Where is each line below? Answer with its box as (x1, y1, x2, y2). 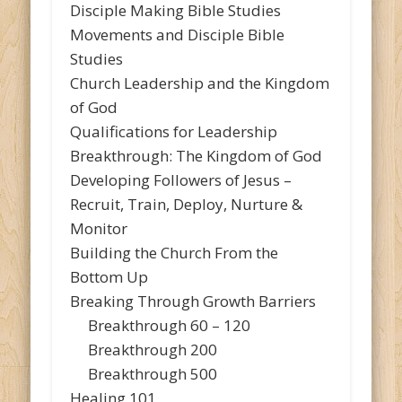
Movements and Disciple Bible (70, 24, 285, 46)
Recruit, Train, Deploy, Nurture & (70, 194, 303, 215)
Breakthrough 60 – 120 (70, 315, 251, 336)
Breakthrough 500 (70, 363, 218, 385)
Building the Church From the (70, 242, 279, 264)
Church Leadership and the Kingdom (70, 73, 330, 94)
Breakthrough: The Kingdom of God (70, 145, 323, 167)
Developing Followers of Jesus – (70, 170, 293, 191)
